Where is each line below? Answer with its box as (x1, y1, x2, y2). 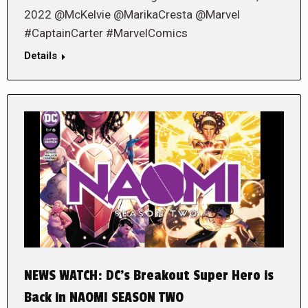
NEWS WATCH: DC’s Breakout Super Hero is (24, 267, 274, 285)
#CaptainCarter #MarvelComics (24, 26, 188, 41)
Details (24, 49, 57, 63)
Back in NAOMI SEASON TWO (24, 289, 184, 307)
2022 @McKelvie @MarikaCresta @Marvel (24, 8, 240, 22)
